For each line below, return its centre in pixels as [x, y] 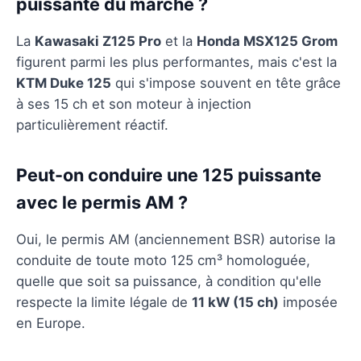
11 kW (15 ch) [235, 302]
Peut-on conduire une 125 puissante [169, 174]
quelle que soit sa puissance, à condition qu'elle [169, 281]
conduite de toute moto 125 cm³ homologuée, [163, 260]
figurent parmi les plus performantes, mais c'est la [176, 62]
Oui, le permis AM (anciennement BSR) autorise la [176, 239]
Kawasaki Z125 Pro [98, 41]
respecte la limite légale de [104, 302]
